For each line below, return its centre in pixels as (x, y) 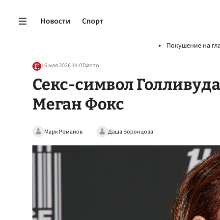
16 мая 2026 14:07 (63, 66)
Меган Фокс (78, 104)
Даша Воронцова (131, 132)
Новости (55, 21)
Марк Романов (63, 132)
